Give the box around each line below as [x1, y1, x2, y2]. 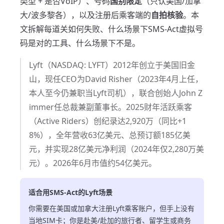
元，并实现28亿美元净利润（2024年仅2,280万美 [29, 143, 204, 154]
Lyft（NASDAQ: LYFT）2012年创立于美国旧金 [29, 59, 195, 70]
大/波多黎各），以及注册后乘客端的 [20, 9, 151, 20]
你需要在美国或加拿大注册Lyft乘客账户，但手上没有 [28, 203, 194, 213]
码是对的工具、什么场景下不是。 [20, 37, 140, 48]
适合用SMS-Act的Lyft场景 [28, 187, 112, 197]
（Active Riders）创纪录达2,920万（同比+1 [29, 115, 186, 126]
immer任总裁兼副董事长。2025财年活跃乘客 [29, 101, 192, 112]
